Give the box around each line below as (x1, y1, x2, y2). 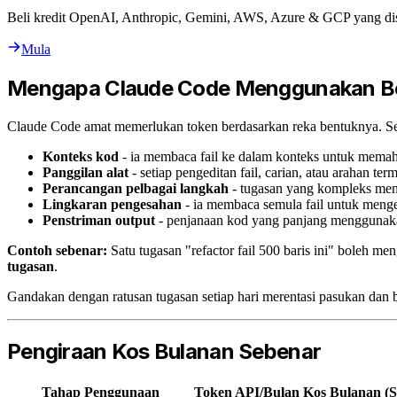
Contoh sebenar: (7, 243, 107, 259)
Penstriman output (43, 213, 155, 229)
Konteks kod (43, 149, 119, 165)
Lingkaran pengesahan (43, 197, 182, 213)
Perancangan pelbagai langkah (43, 181, 229, 197)
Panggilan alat (43, 165, 128, 181)
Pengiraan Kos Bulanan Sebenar (7, 339, 322, 365)
